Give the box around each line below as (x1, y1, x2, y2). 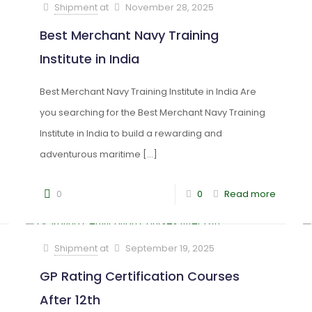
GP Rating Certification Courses (39, 267, 240, 285)
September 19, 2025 (125, 242, 214, 255)
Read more (224, 187, 276, 201)
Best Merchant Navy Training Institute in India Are (39, 85, 256, 98)
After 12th (39, 291, 100, 309)
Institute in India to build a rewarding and (39, 127, 222, 140)
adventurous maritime (39, 148, 141, 161)
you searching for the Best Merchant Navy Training (39, 106, 265, 119)
